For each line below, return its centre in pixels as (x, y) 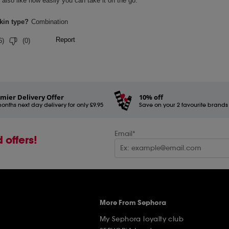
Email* (125, 133)
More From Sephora (133, 203)
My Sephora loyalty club (141, 219)
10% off (151, 97)
